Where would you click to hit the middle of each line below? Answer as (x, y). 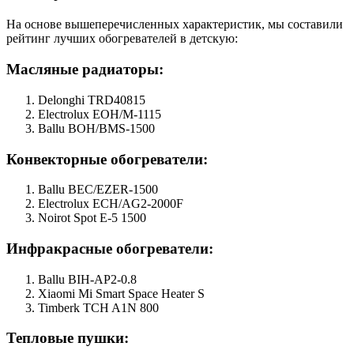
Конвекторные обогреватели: (107, 159)
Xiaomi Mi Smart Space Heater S (121, 293)
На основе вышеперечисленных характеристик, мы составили (175, 24)
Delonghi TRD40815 (92, 100)
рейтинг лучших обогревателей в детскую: (122, 39)
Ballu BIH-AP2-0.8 (87, 279)
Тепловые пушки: (68, 338)
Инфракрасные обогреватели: (110, 248)
